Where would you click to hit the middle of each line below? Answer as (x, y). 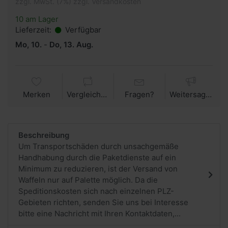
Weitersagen (209, 94)
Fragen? (139, 94)
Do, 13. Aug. (71, 44)
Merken (37, 94)
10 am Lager (37, 19)
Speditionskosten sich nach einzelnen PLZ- (96, 191)
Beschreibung (44, 135)
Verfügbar (82, 30)
